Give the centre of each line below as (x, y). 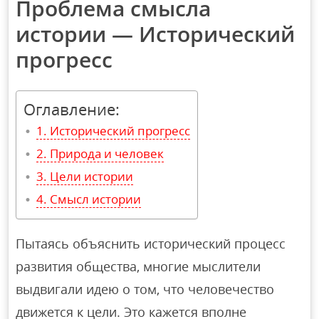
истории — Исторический (156, 34)
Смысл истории (96, 199)
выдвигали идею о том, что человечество (145, 289)
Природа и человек (107, 154)
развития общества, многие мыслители (138, 267)
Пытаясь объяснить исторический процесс (151, 244)
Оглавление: (72, 110)
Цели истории (92, 177)
